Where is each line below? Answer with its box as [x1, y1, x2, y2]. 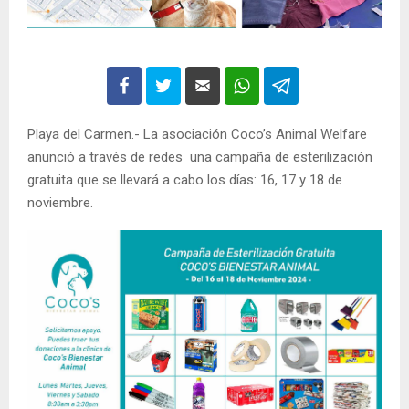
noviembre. [27, 194, 93, 212]
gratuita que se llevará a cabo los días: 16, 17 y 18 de [27, 172, 342, 189]
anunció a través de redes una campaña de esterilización [27, 149, 372, 166]
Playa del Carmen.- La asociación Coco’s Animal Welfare [27, 126, 367, 143]
